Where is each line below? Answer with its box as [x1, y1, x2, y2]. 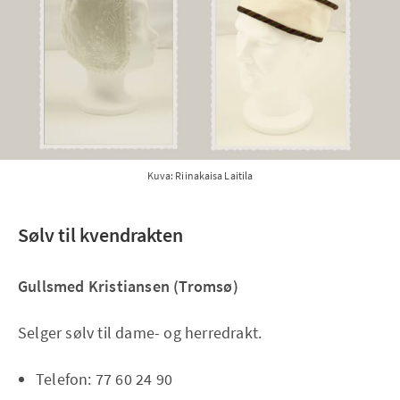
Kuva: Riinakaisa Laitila [146, 168, 254, 182]
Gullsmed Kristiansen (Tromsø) [18, 275, 238, 296]
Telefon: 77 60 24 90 [36, 368, 172, 389]
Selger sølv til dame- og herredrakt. [18, 321, 262, 343]
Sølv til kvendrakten [18, 221, 183, 247]
